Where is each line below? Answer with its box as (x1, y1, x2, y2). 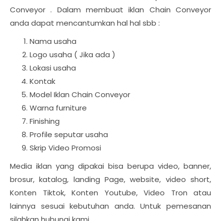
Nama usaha (30, 36, 78, 46)
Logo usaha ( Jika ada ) (30, 49, 117, 60)
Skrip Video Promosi (30, 142, 101, 153)
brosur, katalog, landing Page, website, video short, (10, 174, 211, 184)
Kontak (30, 75, 57, 86)
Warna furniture (30, 102, 89, 113)
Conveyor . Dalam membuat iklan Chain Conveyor (10, 4, 211, 15)
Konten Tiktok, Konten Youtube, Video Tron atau (10, 187, 211, 198)
